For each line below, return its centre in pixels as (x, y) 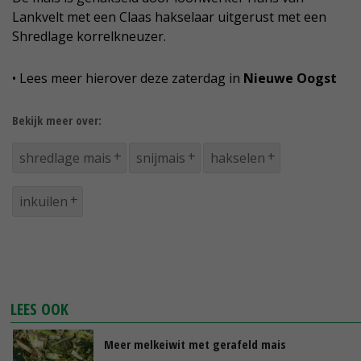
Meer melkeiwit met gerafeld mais (195, 344)
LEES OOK (40, 309)
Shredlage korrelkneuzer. (89, 37)
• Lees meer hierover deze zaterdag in (128, 79)
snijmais (161, 158)
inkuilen (44, 202)
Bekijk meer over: (57, 120)
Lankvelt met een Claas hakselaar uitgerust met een (169, 17)
